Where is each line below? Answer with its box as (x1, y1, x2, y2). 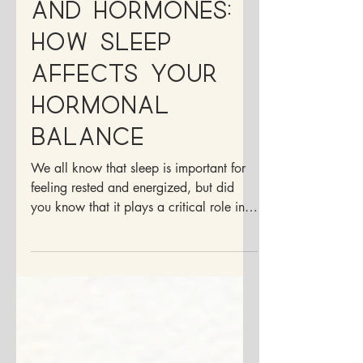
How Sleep (31, 55, 172, 83)
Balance (31, 150, 144, 178)
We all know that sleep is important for (31, 189, 246, 206)
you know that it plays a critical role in (31, 228, 245, 245)
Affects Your (31, 87, 218, 115)
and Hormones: (31, 23, 231, 52)
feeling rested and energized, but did (31, 208, 234, 225)
